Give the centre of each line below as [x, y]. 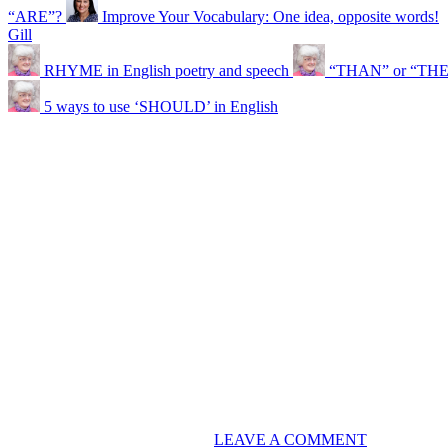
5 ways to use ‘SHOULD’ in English [161, 106]
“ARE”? [35, 16]
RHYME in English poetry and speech [166, 70]
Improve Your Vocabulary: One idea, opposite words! [270, 16]
